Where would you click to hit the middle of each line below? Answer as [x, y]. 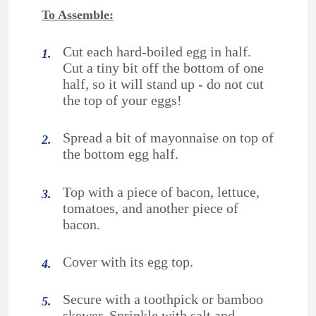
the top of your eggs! [123, 100]
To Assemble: [77, 14]
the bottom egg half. [121, 154]
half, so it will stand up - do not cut [164, 84]
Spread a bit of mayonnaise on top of [169, 138]
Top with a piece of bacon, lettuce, [162, 192]
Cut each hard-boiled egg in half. [157, 51]
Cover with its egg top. [128, 261]
